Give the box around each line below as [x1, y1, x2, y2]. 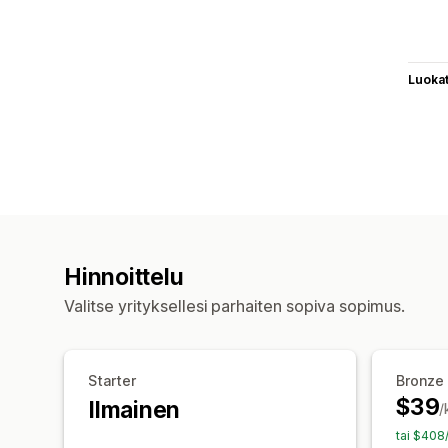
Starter [88, 371, 136, 389]
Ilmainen [88, 395, 181, 424]
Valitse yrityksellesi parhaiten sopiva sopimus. [64, 295, 405, 316]
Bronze [396, 371, 444, 389]
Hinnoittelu [64, 262, 184, 291]
